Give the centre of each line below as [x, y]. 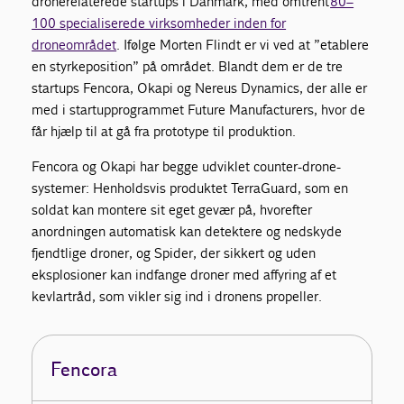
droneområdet [74, 44]
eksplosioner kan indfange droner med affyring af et [184, 274]
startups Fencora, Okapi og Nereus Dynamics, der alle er [200, 87]
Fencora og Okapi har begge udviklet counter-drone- [187, 166]
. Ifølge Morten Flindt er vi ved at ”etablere [243, 44]
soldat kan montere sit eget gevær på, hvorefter [172, 209]
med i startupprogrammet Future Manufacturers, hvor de [199, 109]
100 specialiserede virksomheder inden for [159, 23]
